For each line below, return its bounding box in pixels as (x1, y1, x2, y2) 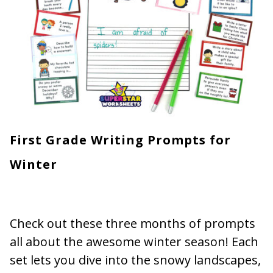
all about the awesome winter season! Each (10, 233, 258, 250)
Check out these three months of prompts (10, 214, 255, 232)
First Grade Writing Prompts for (10, 131, 231, 148)
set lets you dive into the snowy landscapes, (10, 251, 261, 268)
